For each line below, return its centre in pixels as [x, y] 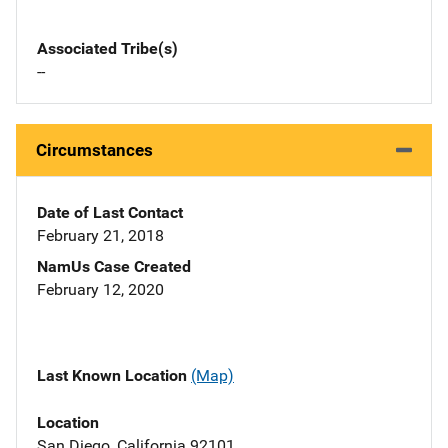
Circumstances [94, 150]
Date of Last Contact [110, 213]
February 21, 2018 [100, 236]
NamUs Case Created [114, 267]
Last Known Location [114, 376]
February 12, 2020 [100, 290]
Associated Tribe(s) [107, 49]
